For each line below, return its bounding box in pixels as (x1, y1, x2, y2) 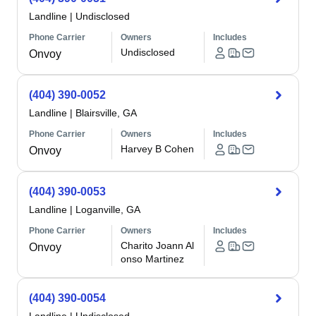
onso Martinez (121, 253, 185, 265)
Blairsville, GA (75, 107, 137, 119)
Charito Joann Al (121, 240, 195, 251)
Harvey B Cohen (121, 143, 195, 154)
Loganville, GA (75, 204, 140, 215)
